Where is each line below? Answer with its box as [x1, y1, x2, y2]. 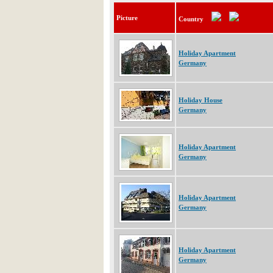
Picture [116, 14, 138, 21]
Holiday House [179, 96, 222, 104]
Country [179, 15, 204, 23]
